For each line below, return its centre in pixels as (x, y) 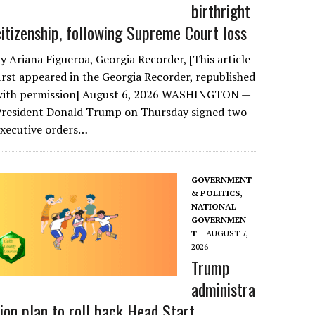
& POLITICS (216, 193)
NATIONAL (214, 206)
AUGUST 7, (227, 233)
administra (224, 289)
